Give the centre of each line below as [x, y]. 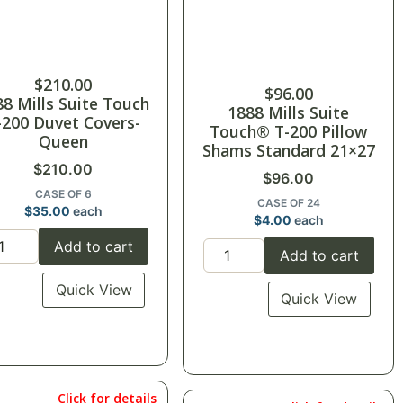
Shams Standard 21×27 [352, 151]
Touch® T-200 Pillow [289, 132]
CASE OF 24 [288, 203]
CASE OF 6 [63, 194]
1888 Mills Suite [289, 113]
